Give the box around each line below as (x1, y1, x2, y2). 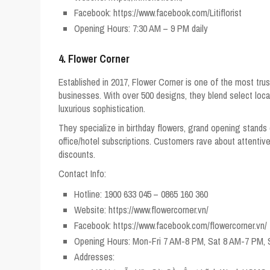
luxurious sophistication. (58, 101, 145, 115)
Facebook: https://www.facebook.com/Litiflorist (74, 5, 242, 19)
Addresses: (74, 250, 115, 263)
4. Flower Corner (58, 51, 130, 66)
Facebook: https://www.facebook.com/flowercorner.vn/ (74, 218, 267, 232)
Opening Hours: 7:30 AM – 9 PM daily (74, 21, 208, 35)
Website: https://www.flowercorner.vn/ (74, 202, 209, 216)
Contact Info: (58, 166, 106, 180)
